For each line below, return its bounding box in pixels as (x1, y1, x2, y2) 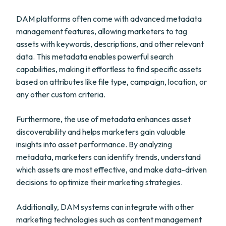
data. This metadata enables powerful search (16, 51, 174, 62)
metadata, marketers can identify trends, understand (16, 152, 201, 162)
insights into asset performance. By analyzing (16, 139, 172, 149)
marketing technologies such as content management (16, 214, 202, 224)
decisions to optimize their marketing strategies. (16, 177, 183, 187)
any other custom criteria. (16, 89, 105, 99)
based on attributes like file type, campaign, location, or (16, 77, 207, 87)
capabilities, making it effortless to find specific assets (16, 64, 202, 74)
